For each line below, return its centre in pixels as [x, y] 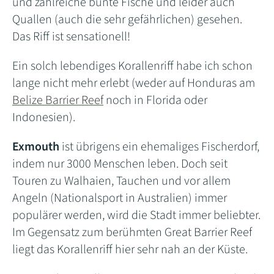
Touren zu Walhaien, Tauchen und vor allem [121, 181]
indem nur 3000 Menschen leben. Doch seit [120, 164]
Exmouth [36, 146]
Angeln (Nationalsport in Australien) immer [120, 198]
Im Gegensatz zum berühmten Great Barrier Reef [132, 232]
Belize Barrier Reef [58, 100]
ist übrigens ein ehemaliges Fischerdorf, [159, 146]
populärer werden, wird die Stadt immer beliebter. [136, 215]
